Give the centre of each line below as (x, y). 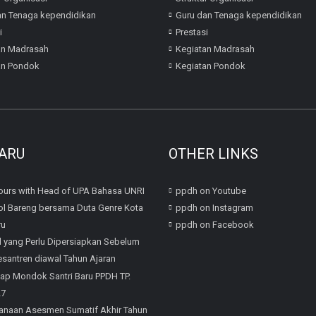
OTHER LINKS (213, 154)
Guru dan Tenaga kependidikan (239, 15)
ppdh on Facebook (215, 225)
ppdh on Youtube (211, 191)
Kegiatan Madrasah (215, 49)
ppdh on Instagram (214, 208)
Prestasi (192, 32)
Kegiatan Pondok (211, 66)
